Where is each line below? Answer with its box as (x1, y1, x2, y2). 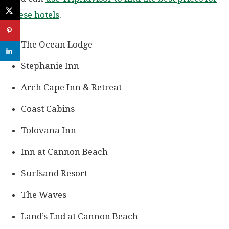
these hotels (10, 10, 59, 20)
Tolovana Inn (21, 125, 76, 136)
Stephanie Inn (21, 61, 79, 72)
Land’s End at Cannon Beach (21, 211, 138, 222)
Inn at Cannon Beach (21, 147, 108, 157)
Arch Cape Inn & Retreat (21, 82, 122, 93)
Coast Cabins (21, 104, 75, 114)
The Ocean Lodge (21, 39, 93, 50)
